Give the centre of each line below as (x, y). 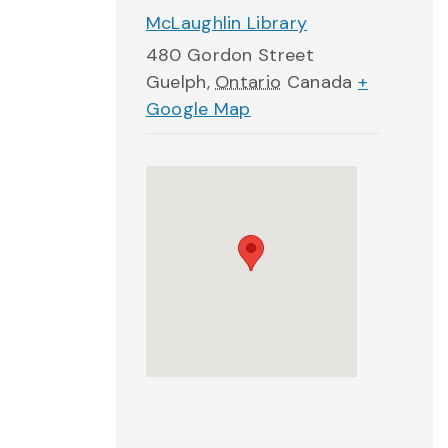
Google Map (198, 109)
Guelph (176, 82)
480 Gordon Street (229, 55)
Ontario (248, 82)
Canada (319, 82)
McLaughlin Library (226, 23)
